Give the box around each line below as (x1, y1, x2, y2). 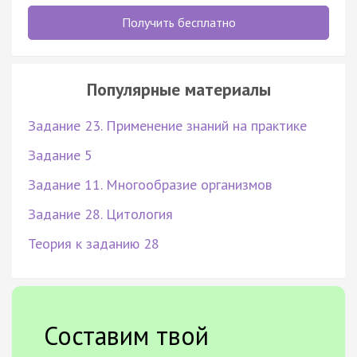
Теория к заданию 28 (28, 233, 159, 253)
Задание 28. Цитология (28, 204, 173, 223)
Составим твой (44, 318, 209, 352)
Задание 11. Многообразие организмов (28, 175, 272, 194)
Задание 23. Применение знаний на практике (28, 116, 307, 135)
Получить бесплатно (121, 14, 236, 30)
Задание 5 (28, 145, 92, 164)
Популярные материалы (86, 77, 271, 100)
